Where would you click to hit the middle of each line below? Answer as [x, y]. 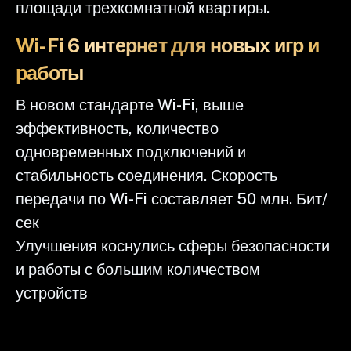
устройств [52, 293]
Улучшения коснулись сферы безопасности [173, 246]
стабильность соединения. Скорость [147, 175]
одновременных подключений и [131, 152]
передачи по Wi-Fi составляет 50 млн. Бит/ [172, 199]
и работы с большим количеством [138, 269]
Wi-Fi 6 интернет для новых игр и [167, 45]
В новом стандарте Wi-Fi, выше [130, 105]
